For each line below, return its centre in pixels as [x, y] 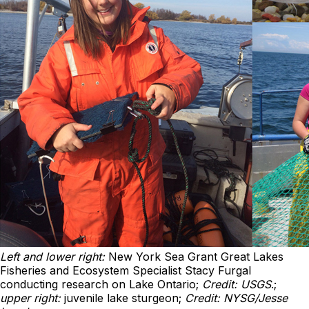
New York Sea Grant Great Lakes [196, 257]
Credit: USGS [237, 284]
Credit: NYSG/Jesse [236, 298]
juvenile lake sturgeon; [123, 298]
